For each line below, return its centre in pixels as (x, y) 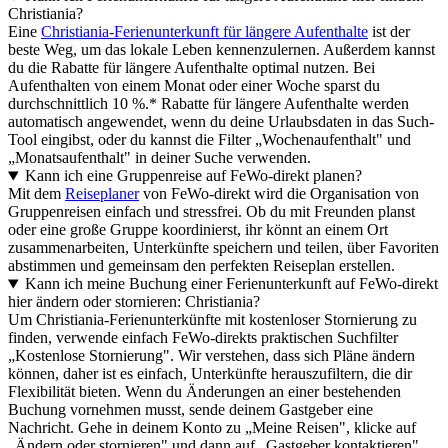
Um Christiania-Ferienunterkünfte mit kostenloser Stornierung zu (212, 320)
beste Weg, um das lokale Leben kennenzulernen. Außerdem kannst (221, 50)
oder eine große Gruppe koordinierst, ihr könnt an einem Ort (198, 230)
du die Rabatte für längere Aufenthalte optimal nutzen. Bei (191, 68)
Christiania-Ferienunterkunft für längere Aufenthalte (204, 32)
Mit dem (36, 194)
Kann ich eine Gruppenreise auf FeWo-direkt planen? (193, 176)
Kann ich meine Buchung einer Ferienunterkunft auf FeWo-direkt (231, 284)
